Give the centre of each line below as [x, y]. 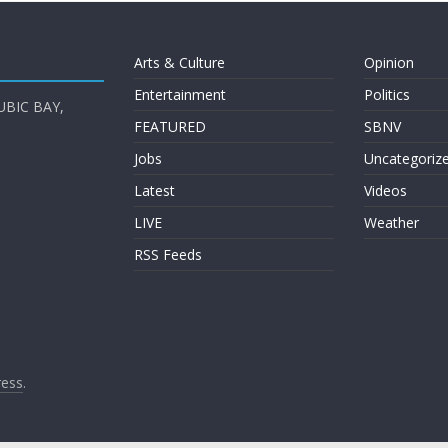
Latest [154, 191]
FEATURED [170, 127]
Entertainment [180, 95]
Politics [386, 95]
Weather [391, 223]
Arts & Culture [179, 63]
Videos [385, 191]
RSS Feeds [168, 255]
